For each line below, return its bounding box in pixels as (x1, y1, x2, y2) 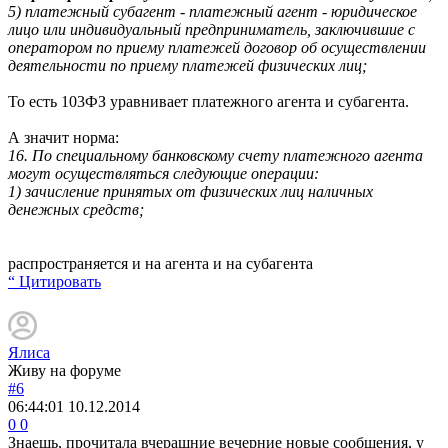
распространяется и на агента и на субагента (8, 254, 313, 272)
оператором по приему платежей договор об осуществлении (8, 38, 426, 56)
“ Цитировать (8, 272, 101, 290)
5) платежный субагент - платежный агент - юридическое (8, 2, 417, 20)
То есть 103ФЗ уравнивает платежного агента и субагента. (8, 92, 409, 110)
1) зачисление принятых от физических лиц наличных (8, 182, 373, 200)
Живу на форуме (8, 361, 121, 379)
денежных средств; (8, 200, 144, 218)
